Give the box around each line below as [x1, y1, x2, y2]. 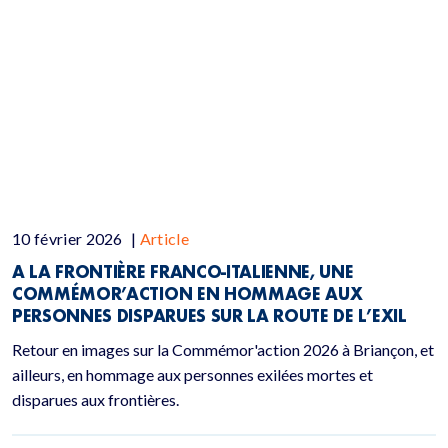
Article [139, 229, 190, 248]
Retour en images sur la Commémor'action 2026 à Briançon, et [12, 340, 434, 359]
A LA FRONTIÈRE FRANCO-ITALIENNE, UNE [12, 261, 354, 282]
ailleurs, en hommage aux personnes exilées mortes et [12, 365, 373, 384]
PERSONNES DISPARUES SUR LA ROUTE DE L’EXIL [12, 305, 407, 326]
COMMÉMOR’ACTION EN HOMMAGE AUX [12, 283, 363, 304]
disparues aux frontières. [12, 390, 179, 409]
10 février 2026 [12, 229, 127, 248]
